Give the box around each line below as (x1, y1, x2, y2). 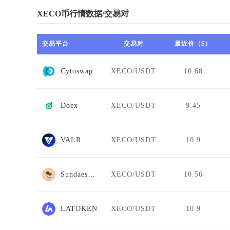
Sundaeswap (88, 170, 95, 178)
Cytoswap (61, 67, 93, 75)
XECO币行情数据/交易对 (37, 9, 129, 18)
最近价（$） (175, 40, 212, 47)
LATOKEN (61, 204, 98, 213)
